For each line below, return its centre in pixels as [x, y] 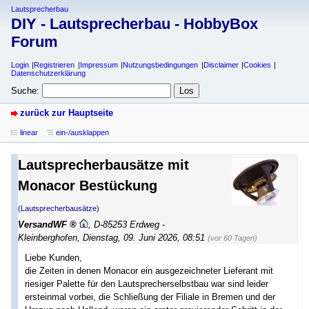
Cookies [258, 65]
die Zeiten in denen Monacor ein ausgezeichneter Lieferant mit [149, 270]
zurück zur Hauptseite [67, 112]
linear [29, 132]
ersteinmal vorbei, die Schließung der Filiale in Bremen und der [150, 297]
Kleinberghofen [48, 237]
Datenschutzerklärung [48, 73]
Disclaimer [221, 65]
